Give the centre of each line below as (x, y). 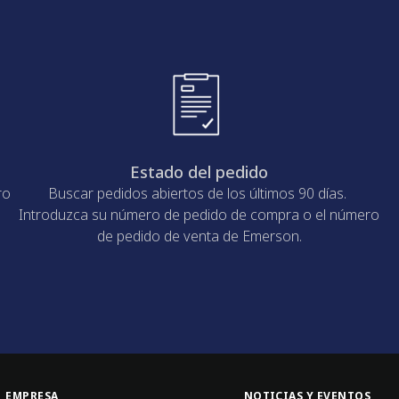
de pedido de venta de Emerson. (199, 236)
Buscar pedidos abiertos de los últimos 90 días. (199, 194)
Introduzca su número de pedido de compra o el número (199, 215)
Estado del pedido (199, 172)
